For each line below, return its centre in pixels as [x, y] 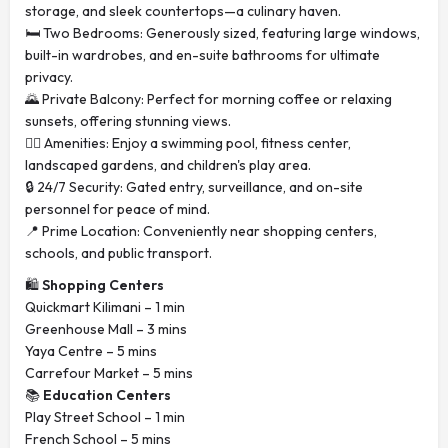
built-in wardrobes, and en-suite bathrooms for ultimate [202, 55]
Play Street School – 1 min [105, 417]
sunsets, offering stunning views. [128, 121]
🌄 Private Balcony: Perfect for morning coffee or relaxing [208, 99]
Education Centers [105, 395]
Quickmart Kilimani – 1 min [105, 307]
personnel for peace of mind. [117, 209]
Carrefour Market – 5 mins [109, 373]
